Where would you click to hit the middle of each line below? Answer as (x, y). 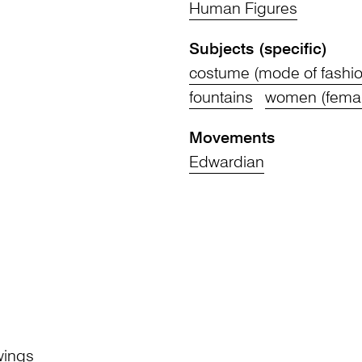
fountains (221, 98)
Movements (232, 139)
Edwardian (227, 163)
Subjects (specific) (258, 50)
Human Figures (243, 10)
